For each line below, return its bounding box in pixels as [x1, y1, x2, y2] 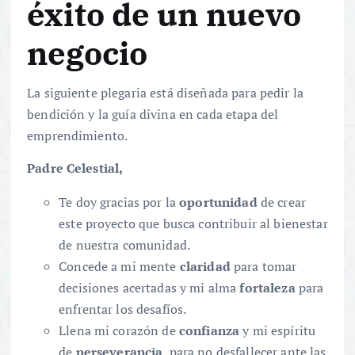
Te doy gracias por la [59, 193, 180, 212]
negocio [27, 32, 148, 74]
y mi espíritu [239, 322, 316, 340]
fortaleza [239, 279, 296, 297]
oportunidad [179, 193, 258, 212]
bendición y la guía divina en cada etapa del [27, 105, 279, 124]
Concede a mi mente [59, 258, 180, 276]
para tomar [230, 258, 297, 276]
